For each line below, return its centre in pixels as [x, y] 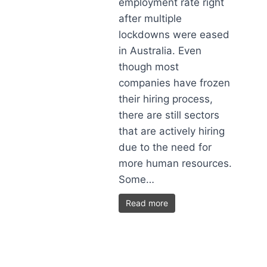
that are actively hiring [172, 131]
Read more [147, 203]
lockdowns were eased [174, 35]
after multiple [150, 18]
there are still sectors [169, 115]
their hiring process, [166, 99]
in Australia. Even [160, 51]
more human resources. [176, 163]
